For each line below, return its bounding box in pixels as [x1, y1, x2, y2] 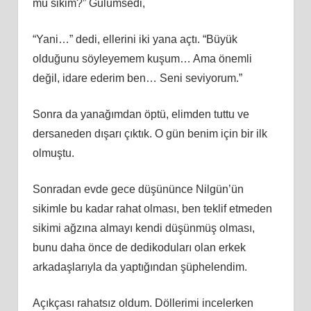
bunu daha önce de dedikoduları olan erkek [32, 241, 246, 253]
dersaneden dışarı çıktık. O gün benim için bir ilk [32, 127, 267, 140]
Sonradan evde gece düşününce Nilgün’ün [32, 183, 244, 195]
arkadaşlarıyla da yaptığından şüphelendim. [32, 260, 247, 273]
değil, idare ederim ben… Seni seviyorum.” [32, 72, 242, 84]
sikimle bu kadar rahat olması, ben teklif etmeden [32, 202, 272, 215]
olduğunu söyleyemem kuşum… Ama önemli [32, 52, 252, 65]
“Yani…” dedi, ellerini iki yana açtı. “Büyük [32, 33, 237, 45]
